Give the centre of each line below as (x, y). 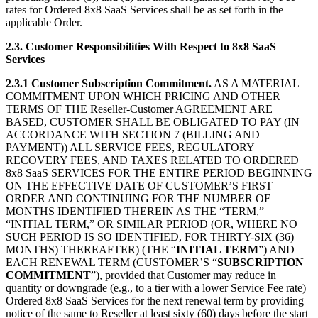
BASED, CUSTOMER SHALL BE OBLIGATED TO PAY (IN (153, 122)
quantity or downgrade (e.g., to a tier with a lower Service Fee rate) (156, 288)
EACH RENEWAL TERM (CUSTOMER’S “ (111, 263)
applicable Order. (44, 23)
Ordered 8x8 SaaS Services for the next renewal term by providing (155, 301)
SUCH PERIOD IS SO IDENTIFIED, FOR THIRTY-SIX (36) (150, 237)
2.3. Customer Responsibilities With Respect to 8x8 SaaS (141, 47)
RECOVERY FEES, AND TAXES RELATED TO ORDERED (152, 160)
